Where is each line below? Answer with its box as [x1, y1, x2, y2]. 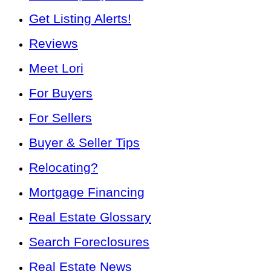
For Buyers [29, 86, 93, 100]
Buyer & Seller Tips [29, 135, 140, 150]
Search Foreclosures [29, 235, 149, 249]
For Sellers [29, 111, 92, 125]
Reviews [29, 36, 78, 51]
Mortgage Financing [29, 185, 145, 200]
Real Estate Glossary [29, 210, 151, 224]
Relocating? [29, 160, 98, 175]
